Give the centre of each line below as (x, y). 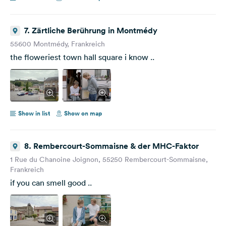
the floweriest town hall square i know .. (82, 57)
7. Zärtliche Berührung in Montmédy (91, 30)
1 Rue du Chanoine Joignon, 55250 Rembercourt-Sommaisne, (109, 159)
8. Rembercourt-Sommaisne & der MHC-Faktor (111, 146)
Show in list (34, 113)
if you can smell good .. (51, 182)
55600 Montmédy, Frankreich (58, 44)
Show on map (83, 113)
